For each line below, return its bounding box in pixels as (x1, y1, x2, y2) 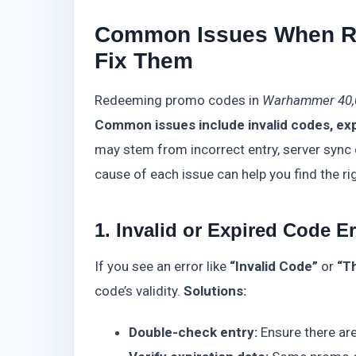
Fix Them (95, 47, 193, 73)
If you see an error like (95, 258, 230, 275)
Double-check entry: (128, 324, 257, 341)
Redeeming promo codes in (95, 92, 262, 109)
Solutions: (184, 283, 246, 300)
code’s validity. (95, 283, 184, 300)
